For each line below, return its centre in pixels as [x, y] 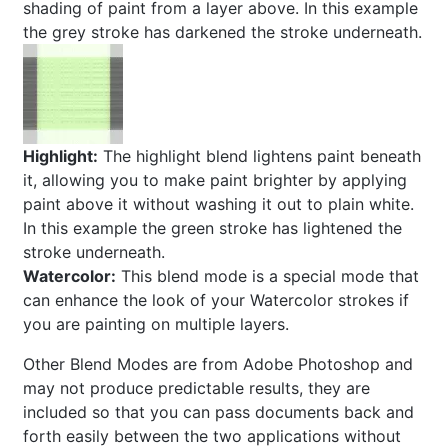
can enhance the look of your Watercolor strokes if [216, 300]
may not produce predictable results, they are [196, 388]
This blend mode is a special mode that [267, 276]
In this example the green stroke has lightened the [212, 228]
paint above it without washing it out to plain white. [218, 204]
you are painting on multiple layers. [156, 324]
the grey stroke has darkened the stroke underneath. [222, 32]
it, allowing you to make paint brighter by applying [215, 180]
